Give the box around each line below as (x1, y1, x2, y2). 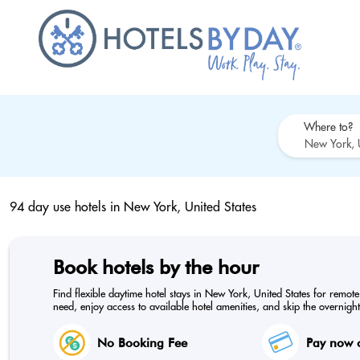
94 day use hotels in (10, 198, 124, 215)
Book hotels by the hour (53, 256, 259, 279)
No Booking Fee (97, 335, 187, 350)
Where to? (304, 120, 353, 134)
